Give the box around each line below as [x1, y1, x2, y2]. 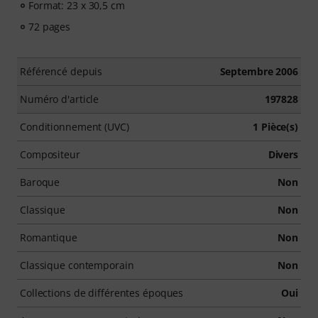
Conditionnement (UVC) [20, 120, 129, 133]
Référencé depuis [20, 65, 103, 78]
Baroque [20, 175, 60, 189]
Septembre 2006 [219, 65, 298, 78]
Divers [268, 148, 298, 161]
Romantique [20, 231, 77, 244]
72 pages [28, 20, 71, 33]
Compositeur [20, 148, 80, 161]
